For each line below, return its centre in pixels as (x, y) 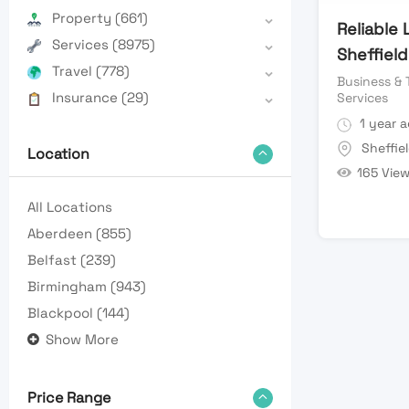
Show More (82, 340)
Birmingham (69, 287)
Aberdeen (62, 234)
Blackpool (62, 313)
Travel (74, 71)
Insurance (87, 98)
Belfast (54, 260)
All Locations (70, 207)
